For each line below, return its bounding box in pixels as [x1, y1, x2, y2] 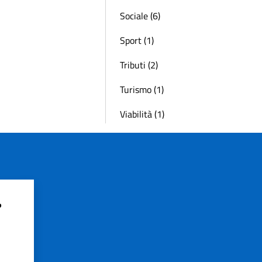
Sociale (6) [120, 9, 160, 23]
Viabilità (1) [120, 107, 164, 121]
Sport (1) [120, 33, 154, 47]
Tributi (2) [120, 58, 158, 72]
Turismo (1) [120, 82, 164, 96]
